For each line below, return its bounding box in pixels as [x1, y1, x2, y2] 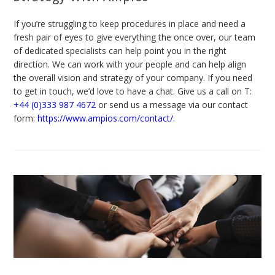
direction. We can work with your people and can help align [14, 58, 247, 71]
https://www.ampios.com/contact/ [37, 112, 174, 125]
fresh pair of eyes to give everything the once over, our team [14, 31, 256, 44]
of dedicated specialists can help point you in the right [14, 45, 227, 57]
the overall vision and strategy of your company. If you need [14, 72, 253, 84]
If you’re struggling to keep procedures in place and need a [14, 18, 246, 30]
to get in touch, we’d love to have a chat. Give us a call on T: [14, 85, 252, 98]
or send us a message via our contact [96, 99, 249, 111]
